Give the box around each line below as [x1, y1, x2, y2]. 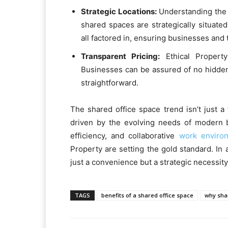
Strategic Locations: [81, 7, 159, 17]
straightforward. [81, 78, 138, 88]
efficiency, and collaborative [70, 131, 179, 141]
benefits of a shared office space [101, 191, 193, 199]
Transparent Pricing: [81, 51, 160, 62]
